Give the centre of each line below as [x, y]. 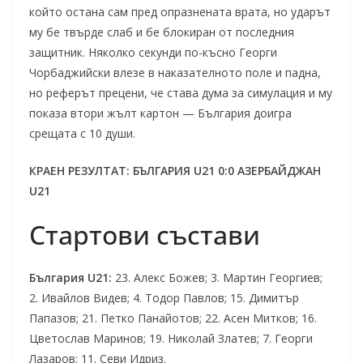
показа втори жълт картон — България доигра [160, 113]
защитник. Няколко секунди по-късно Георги [153, 52]
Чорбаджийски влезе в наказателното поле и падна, [175, 73]
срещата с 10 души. [82, 133]
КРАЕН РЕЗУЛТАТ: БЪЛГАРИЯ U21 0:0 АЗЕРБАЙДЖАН [175, 171]
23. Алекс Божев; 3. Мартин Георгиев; [217, 278]
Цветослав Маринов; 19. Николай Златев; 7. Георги [171, 338]
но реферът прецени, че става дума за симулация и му [181, 93]
